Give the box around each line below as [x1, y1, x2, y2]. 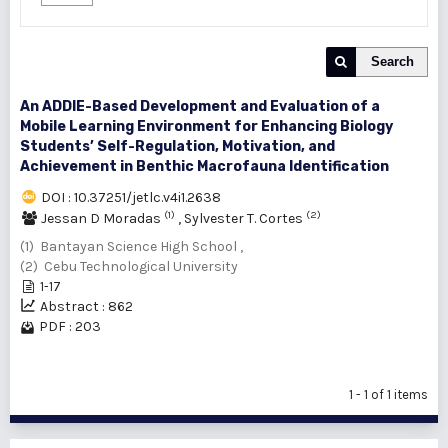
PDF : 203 [39, 318, 101, 335]
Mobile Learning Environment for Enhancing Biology [20, 118, 393, 135]
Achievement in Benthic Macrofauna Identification [20, 158, 389, 175]
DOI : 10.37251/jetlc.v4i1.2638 [41, 189, 221, 206]
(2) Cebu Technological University [20, 258, 238, 275]
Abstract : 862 [40, 298, 133, 315]
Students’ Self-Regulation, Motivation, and [20, 138, 335, 155]
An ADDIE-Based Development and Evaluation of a [20, 98, 380, 115]
